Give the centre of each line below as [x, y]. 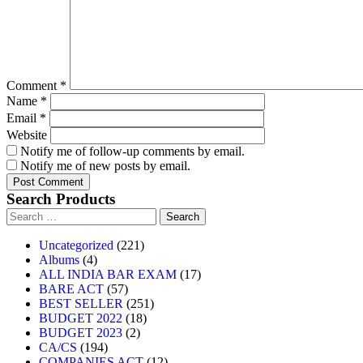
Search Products [61, 199]
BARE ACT [71, 289]
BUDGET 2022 [81, 318]
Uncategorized [76, 245]
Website [27, 135]
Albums [59, 260]
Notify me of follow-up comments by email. [132, 151]
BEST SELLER [81, 303]
